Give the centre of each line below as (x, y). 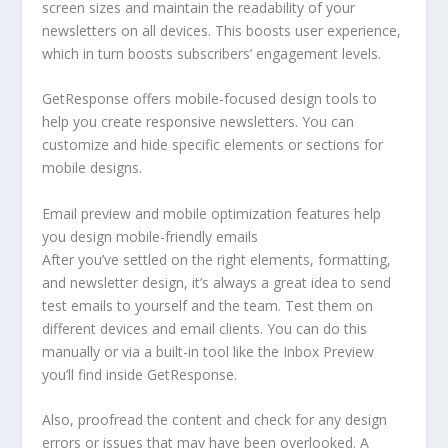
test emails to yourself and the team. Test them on (208, 305)
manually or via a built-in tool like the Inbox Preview (208, 351)
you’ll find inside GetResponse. (140, 374)
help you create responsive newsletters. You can (198, 122)
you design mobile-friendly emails (150, 236)
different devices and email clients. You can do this (205, 328)
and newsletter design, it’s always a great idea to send (217, 282)
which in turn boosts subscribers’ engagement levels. (212, 53)
